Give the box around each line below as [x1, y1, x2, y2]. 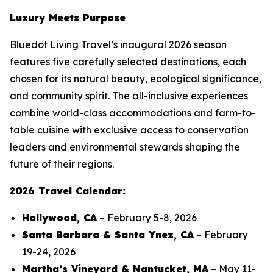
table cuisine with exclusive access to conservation [10, 124, 249, 136]
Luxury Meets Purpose [10, 12, 126, 24]
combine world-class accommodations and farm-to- [10, 107, 256, 119]
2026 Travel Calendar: [10, 185, 126, 197]
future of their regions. [10, 158, 114, 170]
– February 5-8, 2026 [97, 211, 197, 224]
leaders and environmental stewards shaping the [10, 141, 240, 153]
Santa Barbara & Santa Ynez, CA [22, 229, 194, 241]
